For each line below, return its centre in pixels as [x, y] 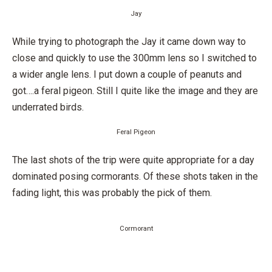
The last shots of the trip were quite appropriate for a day [133, 160]
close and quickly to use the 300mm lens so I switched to [134, 58]
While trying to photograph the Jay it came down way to [129, 42]
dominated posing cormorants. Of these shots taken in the [135, 176]
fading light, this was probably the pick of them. [112, 193]
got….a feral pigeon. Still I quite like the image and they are [135, 91]
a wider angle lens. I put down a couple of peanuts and [127, 74]
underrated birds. [48, 107]
